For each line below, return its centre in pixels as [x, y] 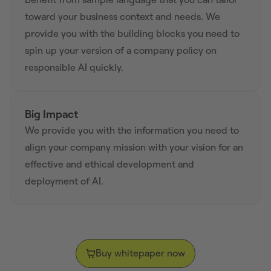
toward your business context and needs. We [122, 16]
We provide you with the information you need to [132, 130]
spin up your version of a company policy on [121, 50]
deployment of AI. [64, 181]
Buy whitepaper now [140, 253]
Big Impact [51, 114]
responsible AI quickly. [74, 67]
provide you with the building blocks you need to [132, 33]
